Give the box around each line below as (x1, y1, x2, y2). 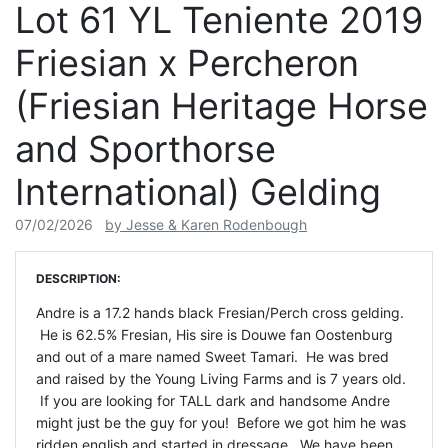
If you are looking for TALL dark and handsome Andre (36, 392, 390, 410)
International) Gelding (15, 170, 381, 215)
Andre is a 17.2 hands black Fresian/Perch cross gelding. (36, 304, 404, 322)
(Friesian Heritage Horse (15, 84, 428, 129)
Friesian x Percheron (15, 41, 359, 86)
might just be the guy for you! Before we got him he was (36, 414, 406, 432)
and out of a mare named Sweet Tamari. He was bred (36, 348, 389, 366)
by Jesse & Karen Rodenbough (105, 216, 307, 234)
